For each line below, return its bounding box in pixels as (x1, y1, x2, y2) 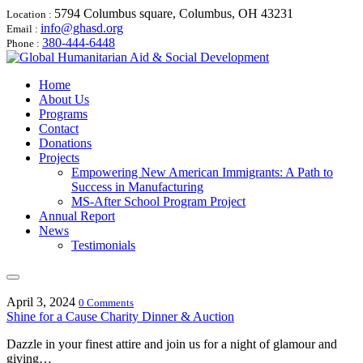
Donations (39, 136, 92, 150)
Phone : (6, 37, 42, 49)
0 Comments (79, 297, 134, 309)
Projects (39, 151, 79, 164)
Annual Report (39, 209, 115, 223)
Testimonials (71, 238, 135, 252)
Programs (39, 107, 88, 121)
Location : (6, 8, 54, 20)
